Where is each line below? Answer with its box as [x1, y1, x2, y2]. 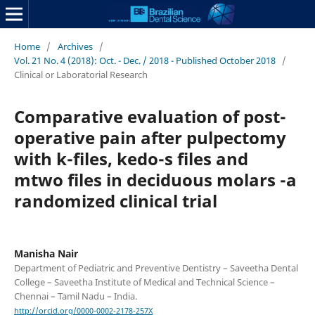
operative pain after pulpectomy [13, 125, 286, 149]
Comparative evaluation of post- [13, 104, 286, 128]
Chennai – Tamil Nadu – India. [13, 289, 137, 302]
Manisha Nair [13, 246, 78, 260]
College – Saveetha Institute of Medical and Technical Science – [13, 275, 275, 288]
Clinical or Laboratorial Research [13, 67, 148, 81]
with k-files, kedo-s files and [13, 146, 248, 170]
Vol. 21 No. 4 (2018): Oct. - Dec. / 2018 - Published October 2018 [13, 53, 276, 67]
